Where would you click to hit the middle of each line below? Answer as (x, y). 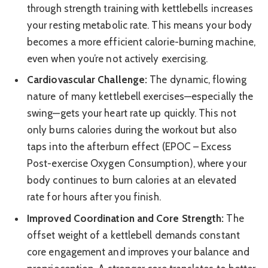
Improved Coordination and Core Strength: (126, 218)
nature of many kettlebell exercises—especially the (140, 97)
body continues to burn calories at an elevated (132, 180)
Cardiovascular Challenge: (87, 80)
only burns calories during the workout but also (132, 130)
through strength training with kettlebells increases (140, 8)
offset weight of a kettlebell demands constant (133, 235)
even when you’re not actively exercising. (118, 58)
